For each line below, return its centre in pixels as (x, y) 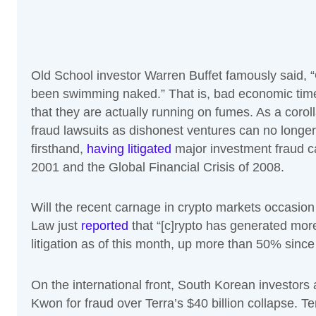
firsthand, (59, 148)
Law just (56, 226)
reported (105, 226)
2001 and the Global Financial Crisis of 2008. (158, 167)
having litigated (129, 148)
